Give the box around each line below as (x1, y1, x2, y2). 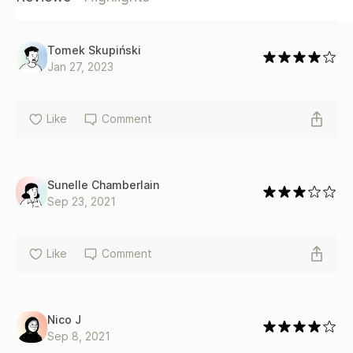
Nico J (47, 312, 81, 326)
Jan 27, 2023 (47, 59, 113, 73)
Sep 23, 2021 (47, 194, 116, 208)
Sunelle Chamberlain (47, 177, 159, 191)
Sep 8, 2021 (47, 329, 110, 343)
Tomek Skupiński (47, 43, 141, 57)
